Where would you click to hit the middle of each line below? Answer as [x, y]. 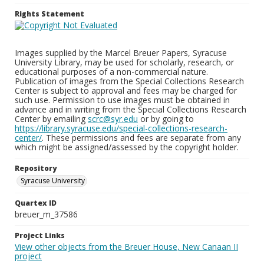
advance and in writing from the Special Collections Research [131, 109]
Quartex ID [36, 203]
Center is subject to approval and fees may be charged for [126, 90]
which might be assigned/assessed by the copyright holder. [127, 147]
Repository [36, 168]
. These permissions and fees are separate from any [141, 138]
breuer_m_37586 [46, 214]
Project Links [40, 235]
